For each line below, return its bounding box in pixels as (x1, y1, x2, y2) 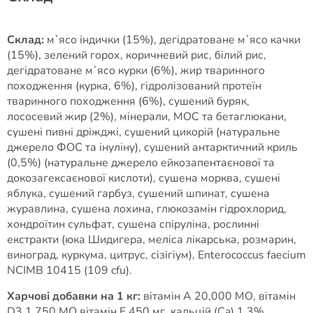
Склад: (7, 32, 44, 48)
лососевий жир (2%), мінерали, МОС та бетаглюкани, (7, 109, 286, 124)
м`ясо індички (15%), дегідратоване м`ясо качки (44, 32, 300, 48)
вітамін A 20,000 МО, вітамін (140, 289, 296, 304)
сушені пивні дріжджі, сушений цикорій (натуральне (7, 124, 280, 140)
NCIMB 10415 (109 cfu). (7, 263, 132, 278)
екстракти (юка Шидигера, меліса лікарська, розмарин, (7, 232, 296, 247)
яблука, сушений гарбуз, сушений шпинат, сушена (7, 186, 270, 201)
